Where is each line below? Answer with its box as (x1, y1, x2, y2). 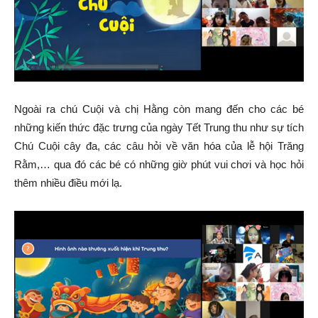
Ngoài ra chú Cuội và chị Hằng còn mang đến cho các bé (14, 103, 304, 116)
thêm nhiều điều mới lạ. (14, 177, 122, 190)
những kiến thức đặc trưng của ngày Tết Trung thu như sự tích (14, 121, 304, 134)
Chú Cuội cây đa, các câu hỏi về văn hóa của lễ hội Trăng (14, 140, 304, 153)
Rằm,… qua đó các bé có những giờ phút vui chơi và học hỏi (14, 158, 304, 171)
